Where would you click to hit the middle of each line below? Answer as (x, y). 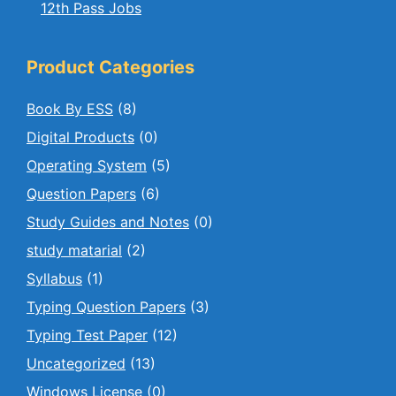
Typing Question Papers (106, 307)
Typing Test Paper (87, 335)
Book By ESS (70, 109)
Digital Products (80, 137)
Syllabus (54, 279)
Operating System (87, 166)
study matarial (74, 251)
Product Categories (110, 68)
